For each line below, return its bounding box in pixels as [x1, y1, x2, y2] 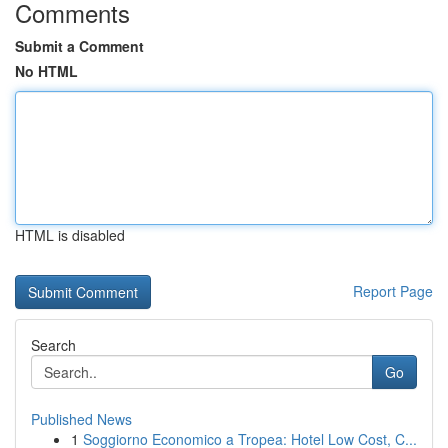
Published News [31, 409, 132, 429]
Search [31, 335, 76, 355]
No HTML [15, 61, 78, 81]
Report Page [353, 281, 433, 301]
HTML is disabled [15, 225, 125, 245]
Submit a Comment [15, 36, 144, 56]
